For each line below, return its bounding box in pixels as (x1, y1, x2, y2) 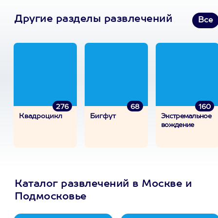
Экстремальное (161, 113, 211, 120)
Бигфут (90, 113, 116, 120)
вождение (161, 122, 194, 128)
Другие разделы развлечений (15, 15, 172, 24)
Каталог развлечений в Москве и (15, 180, 192, 189)
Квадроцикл (19, 113, 62, 120)
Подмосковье (15, 192, 87, 202)
